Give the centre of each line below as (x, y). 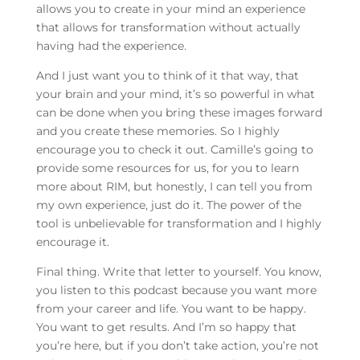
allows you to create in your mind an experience (170, 9)
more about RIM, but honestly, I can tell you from (174, 187)
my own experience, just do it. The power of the (168, 205)
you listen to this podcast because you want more (176, 290)
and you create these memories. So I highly (157, 131)
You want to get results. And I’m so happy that (166, 327)
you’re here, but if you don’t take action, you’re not (177, 346)
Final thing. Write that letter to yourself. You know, (178, 272)
